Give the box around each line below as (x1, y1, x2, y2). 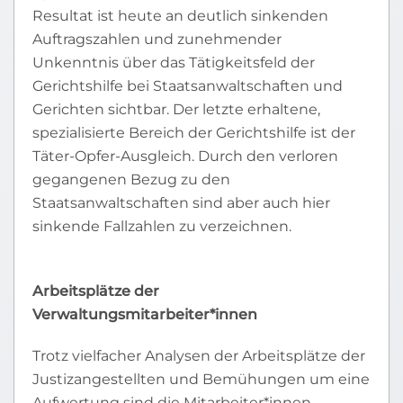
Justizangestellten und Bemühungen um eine (32, 371, 370, 388)
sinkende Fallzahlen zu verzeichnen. (32, 218, 291, 235)
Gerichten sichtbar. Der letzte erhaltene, (32, 101, 320, 118)
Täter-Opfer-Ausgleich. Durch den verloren (32, 148, 338, 165)
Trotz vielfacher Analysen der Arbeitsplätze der (32, 347, 365, 364)
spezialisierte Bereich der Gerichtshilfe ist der (32, 124, 355, 141)
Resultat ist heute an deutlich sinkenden (32, 7, 328, 24)
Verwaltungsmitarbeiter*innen (32, 306, 257, 323)
